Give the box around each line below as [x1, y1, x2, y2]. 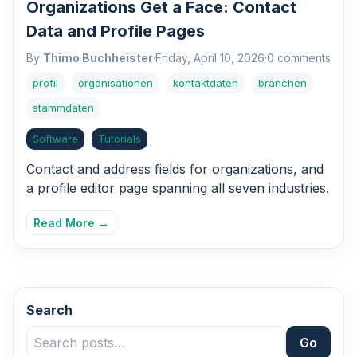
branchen [258, 76, 307, 90]
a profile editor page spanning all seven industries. [26, 180, 329, 197]
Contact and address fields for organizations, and [26, 161, 324, 178]
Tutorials [98, 132, 141, 146]
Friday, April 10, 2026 [155, 51, 265, 65]
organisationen [78, 76, 153, 90]
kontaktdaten [173, 76, 238, 90]
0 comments [267, 51, 331, 65]
